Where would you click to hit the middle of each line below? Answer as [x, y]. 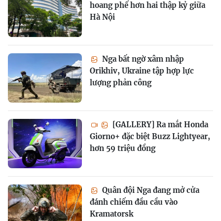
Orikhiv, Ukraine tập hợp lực [142, 71]
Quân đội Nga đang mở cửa [150, 190]
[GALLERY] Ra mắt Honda [159, 124]
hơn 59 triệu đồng [123, 148]
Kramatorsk [111, 214]
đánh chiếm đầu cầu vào [134, 202]
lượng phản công [121, 82]
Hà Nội [102, 17]
